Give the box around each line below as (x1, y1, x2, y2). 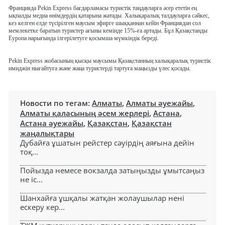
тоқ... (20, 146, 38, 157)
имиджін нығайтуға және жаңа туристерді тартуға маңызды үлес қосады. (9, 64, 191, 72)
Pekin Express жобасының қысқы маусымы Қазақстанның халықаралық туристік (9, 57, 211, 64)
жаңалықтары (20, 128, 74, 138)
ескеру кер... (20, 201, 65, 212)
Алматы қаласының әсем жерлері (20, 107, 149, 118)
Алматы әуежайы (126, 97, 193, 108)
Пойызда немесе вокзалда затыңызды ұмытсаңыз (20, 165, 204, 175)
